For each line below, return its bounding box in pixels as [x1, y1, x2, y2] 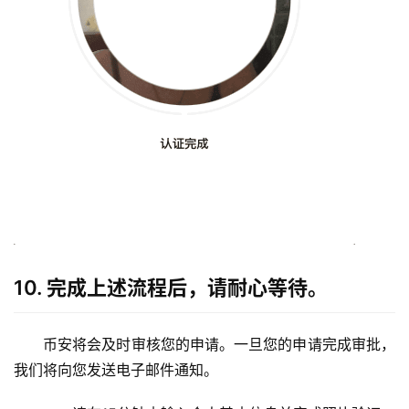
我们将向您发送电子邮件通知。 [14, 360, 218, 379]
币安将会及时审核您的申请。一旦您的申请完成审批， [43, 334, 395, 353]
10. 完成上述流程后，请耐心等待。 [14, 275, 328, 299]
